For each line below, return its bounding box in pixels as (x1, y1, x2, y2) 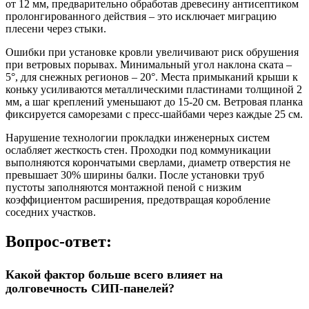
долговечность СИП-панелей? (6, 281, 175, 295)
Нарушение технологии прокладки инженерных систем (6, 131, 270, 143)
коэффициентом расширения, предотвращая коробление (6, 193, 270, 206)
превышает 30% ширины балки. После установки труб (6, 168, 264, 181)
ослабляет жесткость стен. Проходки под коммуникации (6, 143, 271, 156)
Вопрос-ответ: (6, 232, 112, 250)
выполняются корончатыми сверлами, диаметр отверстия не (6, 156, 290, 168)
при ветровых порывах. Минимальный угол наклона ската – (6, 58, 292, 70)
